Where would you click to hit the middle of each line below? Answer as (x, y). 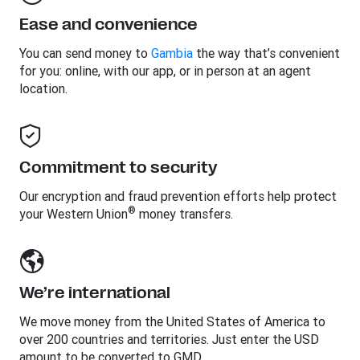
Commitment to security (118, 168)
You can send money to (85, 53)
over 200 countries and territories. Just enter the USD (169, 339)
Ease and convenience (108, 25)
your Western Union (74, 214)
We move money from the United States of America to (172, 321)
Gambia (172, 53)
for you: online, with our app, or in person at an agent (165, 71)
